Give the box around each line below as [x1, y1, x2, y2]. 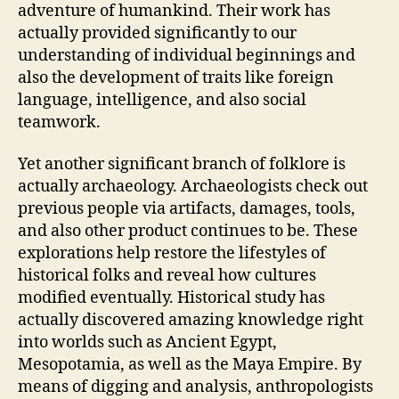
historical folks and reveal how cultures [18, 265, 316, 286]
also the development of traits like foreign [18, 67, 334, 88]
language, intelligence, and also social [18, 89, 306, 110]
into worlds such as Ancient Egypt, [18, 332, 277, 353]
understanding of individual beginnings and [18, 45, 355, 66]
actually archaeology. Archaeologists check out [18, 176, 368, 197]
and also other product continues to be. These [18, 221, 358, 241]
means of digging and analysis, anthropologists [18, 377, 373, 397]
